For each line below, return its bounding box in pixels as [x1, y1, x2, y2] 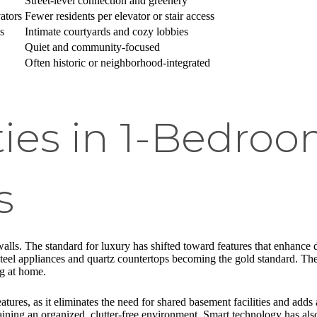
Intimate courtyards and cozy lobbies [25, 25, 188, 38]
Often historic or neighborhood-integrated [25, 56, 210, 69]
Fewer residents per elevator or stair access [25, 9, 214, 22]
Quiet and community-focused [25, 40, 160, 53]
